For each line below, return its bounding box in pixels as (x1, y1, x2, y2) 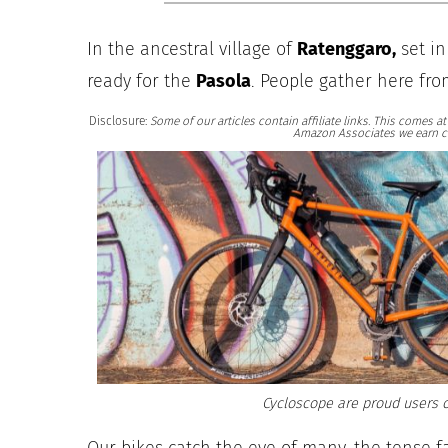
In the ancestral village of (87, 38, 297, 60)
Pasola (196, 70, 251, 92)
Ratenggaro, (297, 38, 396, 60)
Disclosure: (88, 114, 150, 128)
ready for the (87, 70, 196, 92)
